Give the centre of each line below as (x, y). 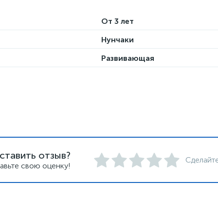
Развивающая (128, 58)
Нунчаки (118, 40)
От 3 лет (118, 21)
